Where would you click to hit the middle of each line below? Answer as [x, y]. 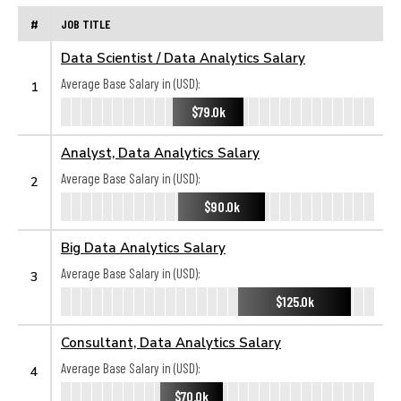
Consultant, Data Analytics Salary [171, 342]
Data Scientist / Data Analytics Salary [183, 57]
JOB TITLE [85, 23]
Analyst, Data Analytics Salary [160, 152]
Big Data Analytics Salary [143, 247]
